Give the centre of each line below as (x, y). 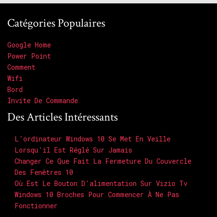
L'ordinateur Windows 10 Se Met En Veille (93, 139)
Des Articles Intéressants (62, 117)
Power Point (29, 56)
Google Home (29, 45)
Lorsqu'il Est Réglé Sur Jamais (73, 150)
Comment (21, 67)
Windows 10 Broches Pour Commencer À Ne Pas (97, 195)
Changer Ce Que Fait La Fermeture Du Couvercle (103, 161)
